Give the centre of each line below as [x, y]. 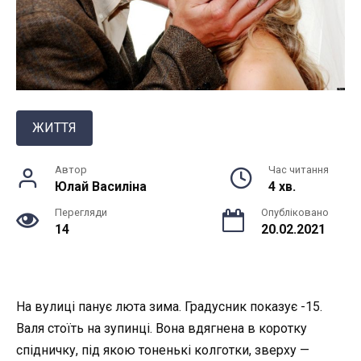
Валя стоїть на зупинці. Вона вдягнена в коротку [162, 329]
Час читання [299, 170]
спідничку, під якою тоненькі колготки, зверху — [163, 351]
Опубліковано [295, 213]
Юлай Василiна [101, 187]
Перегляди [81, 213]
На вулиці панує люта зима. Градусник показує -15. [169, 307]
